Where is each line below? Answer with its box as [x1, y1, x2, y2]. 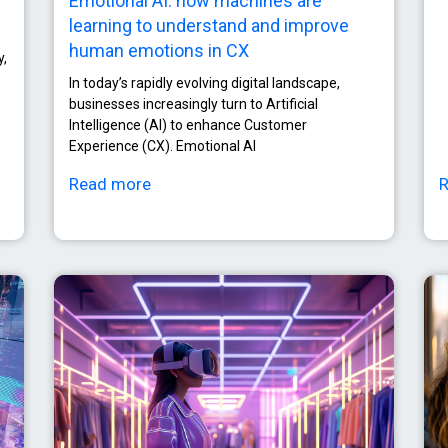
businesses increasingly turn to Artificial [69, 95, 318, 112]
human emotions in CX [69, 39, 249, 61]
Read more [69, 173, 151, 194]
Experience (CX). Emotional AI [69, 137, 256, 154]
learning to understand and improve [69, 14, 349, 36]
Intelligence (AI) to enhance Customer [69, 116, 307, 133]
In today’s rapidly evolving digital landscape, [69, 74, 340, 91]
